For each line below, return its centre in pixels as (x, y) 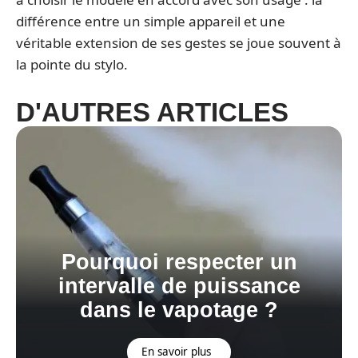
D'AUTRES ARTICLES (152, 113)
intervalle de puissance (179, 286)
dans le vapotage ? (179, 310)
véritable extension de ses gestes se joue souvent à (179, 43)
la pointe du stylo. (72, 65)
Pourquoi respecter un (179, 263)
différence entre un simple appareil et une (151, 22)
